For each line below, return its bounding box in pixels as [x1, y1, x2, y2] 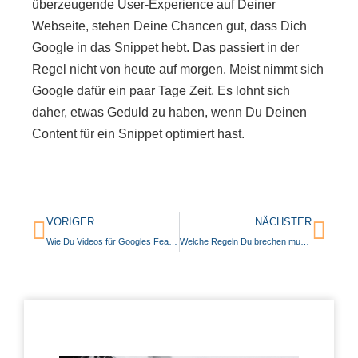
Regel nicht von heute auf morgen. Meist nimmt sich [32, 62, 324, 76]
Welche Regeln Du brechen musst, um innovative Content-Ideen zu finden [300, 237, 309, 247]
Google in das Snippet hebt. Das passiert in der [32, 40, 299, 54]
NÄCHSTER [255, 216, 312, 229]
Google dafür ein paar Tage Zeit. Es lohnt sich [32, 83, 290, 97]
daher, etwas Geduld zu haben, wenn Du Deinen [32, 105, 307, 119]
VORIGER [46, 216, 94, 229]
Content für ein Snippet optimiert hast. [32, 126, 245, 141]
